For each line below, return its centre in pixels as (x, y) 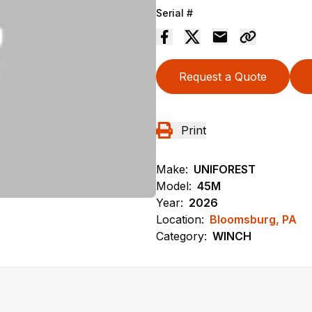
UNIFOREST (225, 169)
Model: (174, 186)
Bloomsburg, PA (253, 219)
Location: (180, 219)
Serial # (174, 13)
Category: (181, 236)
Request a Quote (223, 76)
